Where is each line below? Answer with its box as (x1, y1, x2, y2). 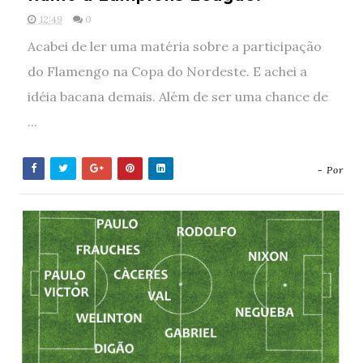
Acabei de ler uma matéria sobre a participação (27, 38, 322, 54)
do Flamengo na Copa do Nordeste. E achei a (27, 63, 307, 79)
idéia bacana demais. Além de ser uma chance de (27, 88, 328, 105)
